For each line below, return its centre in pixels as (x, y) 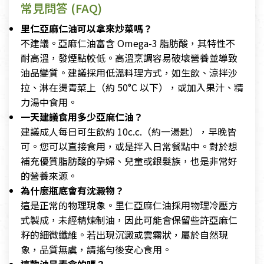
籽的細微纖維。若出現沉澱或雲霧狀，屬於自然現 (124, 235)
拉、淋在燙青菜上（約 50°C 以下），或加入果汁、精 (132, 88)
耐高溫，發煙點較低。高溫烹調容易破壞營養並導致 (129, 58)
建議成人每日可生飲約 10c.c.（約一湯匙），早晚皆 (128, 132)
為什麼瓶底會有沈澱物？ (72, 191)
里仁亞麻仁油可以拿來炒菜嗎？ (87, 29)
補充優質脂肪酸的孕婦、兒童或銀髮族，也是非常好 (129, 161)
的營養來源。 (49, 176)
